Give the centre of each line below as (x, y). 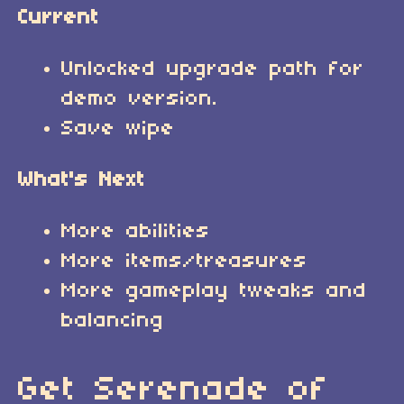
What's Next (82, 180)
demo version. (140, 99)
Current (59, 18)
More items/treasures (184, 262)
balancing (113, 321)
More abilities (136, 232)
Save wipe (118, 129)
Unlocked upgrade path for (213, 69)
